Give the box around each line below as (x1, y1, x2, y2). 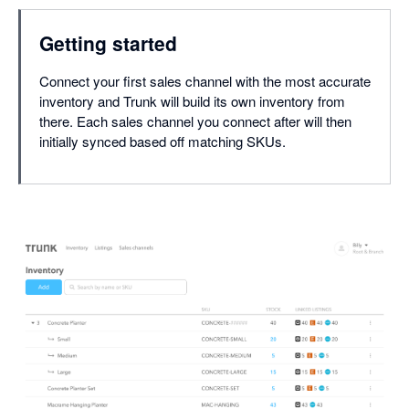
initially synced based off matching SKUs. (39, 131, 286, 152)
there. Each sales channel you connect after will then (39, 111, 351, 131)
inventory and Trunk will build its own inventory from (39, 91, 345, 111)
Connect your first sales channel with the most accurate (39, 71, 371, 91)
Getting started (39, 29, 177, 58)
